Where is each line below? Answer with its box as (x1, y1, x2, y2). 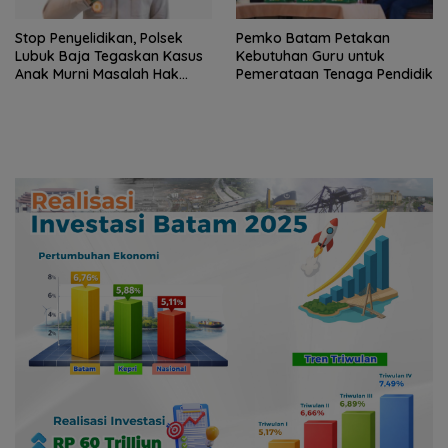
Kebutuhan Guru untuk (236, 47, 385, 66)
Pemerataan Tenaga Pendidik (236, 65, 433, 84)
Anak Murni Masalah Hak (15, 65, 179, 84)
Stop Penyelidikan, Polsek (15, 29, 183, 48)
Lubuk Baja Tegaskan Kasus (15, 47, 203, 66)
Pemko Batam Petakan (236, 29, 390, 48)
